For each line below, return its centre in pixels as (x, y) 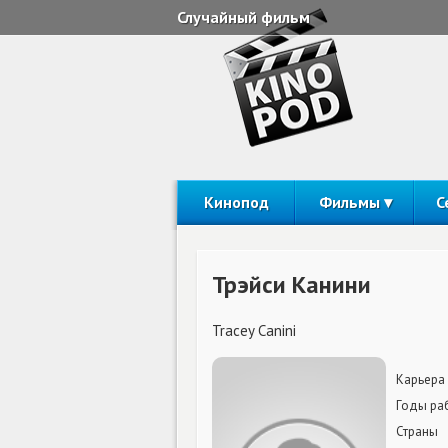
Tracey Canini (254, 330)
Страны (417, 431)
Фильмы (349, 202)
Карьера (420, 379)
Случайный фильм (243, 17)
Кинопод (236, 202)
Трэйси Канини (291, 284)
